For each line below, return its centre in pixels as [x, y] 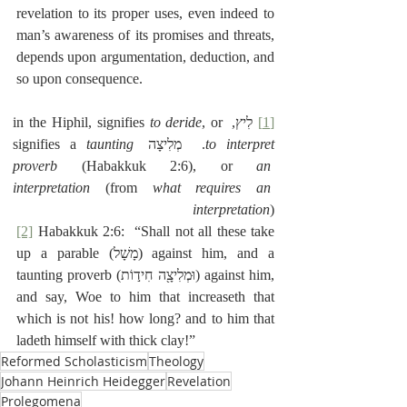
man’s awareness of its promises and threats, [145, 35]
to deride [176, 123]
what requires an [211, 188]
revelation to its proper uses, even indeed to [145, 14]
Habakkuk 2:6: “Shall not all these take [154, 232]
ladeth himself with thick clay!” [106, 341]
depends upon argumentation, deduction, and [145, 57]
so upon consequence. [79, 79]
